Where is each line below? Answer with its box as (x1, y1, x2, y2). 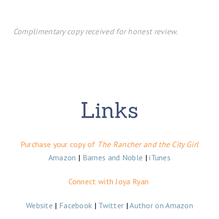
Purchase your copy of (20, 139, 98, 149)
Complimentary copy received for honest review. (13, 26, 178, 37)
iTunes (149, 152, 171, 162)
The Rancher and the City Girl (97, 139, 199, 149)
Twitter (98, 200, 124, 211)
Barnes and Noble (82, 152, 143, 162)
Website (25, 200, 53, 211)
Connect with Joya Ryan (68, 176, 149, 186)
